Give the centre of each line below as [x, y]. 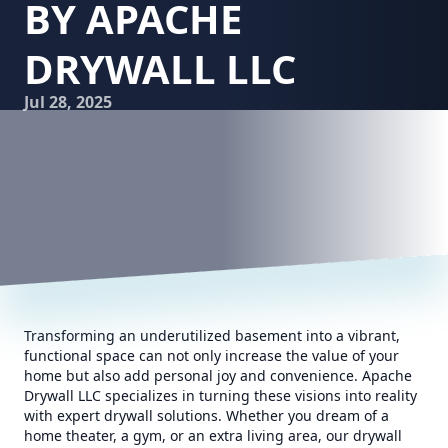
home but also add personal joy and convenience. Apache [218, 375]
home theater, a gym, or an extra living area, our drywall [213, 435]
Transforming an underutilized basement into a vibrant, [212, 335]
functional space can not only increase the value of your [211, 355]
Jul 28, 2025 [68, 102]
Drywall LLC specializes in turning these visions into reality [220, 395]
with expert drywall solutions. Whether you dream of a [206, 415]
